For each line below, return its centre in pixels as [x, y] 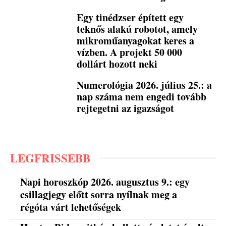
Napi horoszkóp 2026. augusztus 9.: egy [105, 182]
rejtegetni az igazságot [126, 108]
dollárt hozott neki [117, 64]
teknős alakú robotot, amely [137, 29]
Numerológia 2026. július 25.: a [145, 85]
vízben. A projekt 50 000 [130, 52]
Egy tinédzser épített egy [130, 18]
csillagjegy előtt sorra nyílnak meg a [99, 194]
